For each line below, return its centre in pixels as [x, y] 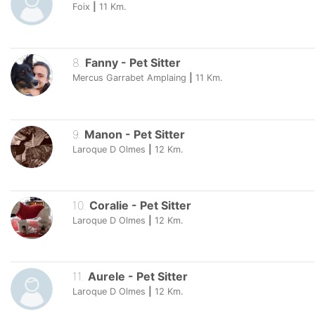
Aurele [106, 276]
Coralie [109, 205]
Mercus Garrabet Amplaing [129, 78]
